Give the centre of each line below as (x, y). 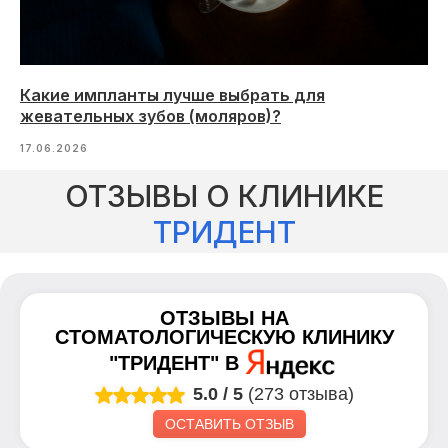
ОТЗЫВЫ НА (224, 317)
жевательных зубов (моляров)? (150, 116)
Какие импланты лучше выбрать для (172, 95)
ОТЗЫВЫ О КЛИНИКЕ (224, 195)
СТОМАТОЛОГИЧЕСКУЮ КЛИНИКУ (224, 336)
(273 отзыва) (301, 393)
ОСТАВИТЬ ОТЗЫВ (229, 423)
